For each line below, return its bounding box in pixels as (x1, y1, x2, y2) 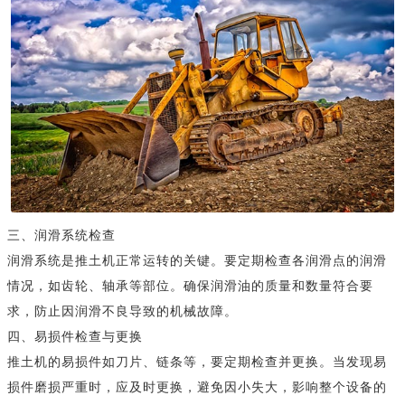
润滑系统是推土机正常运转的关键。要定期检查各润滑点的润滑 (7, 254, 387, 268)
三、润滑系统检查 (7, 229, 116, 243)
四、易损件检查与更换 (7, 330, 143, 344)
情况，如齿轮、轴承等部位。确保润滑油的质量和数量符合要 (7, 279, 373, 294)
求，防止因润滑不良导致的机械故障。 (7, 305, 238, 319)
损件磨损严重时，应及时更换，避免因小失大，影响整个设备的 (7, 381, 387, 395)
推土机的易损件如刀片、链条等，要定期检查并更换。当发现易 (7, 355, 387, 370)
